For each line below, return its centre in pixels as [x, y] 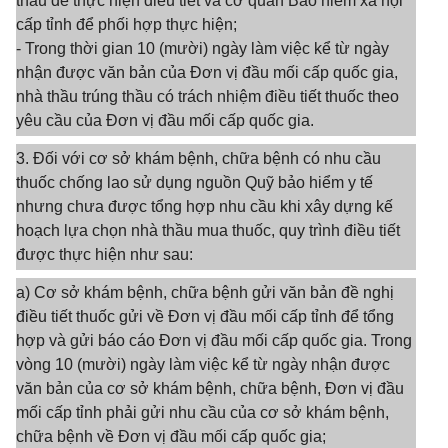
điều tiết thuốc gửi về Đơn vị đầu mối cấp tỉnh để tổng [205, 316]
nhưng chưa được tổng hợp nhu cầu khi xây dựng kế [204, 206]
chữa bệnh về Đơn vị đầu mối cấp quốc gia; [171, 436]
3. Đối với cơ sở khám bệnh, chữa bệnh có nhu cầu [198, 158]
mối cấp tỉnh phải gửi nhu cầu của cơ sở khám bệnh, [202, 412]
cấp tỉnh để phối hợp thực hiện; [126, 24]
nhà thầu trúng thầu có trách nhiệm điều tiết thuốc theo [207, 96]
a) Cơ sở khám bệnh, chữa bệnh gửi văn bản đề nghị [205, 292]
